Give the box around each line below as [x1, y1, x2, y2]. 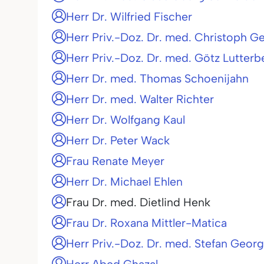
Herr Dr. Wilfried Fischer [66, 9, 192, 24]
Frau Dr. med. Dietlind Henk [66, 195, 210, 209]
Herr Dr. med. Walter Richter [66, 92, 214, 106]
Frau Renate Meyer [66, 154, 164, 168]
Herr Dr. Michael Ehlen [66, 174, 183, 189]
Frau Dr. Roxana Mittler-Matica [66, 216, 227, 230]
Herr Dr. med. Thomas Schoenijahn [66, 71, 249, 85]
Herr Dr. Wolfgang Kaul [66, 113, 185, 127]
